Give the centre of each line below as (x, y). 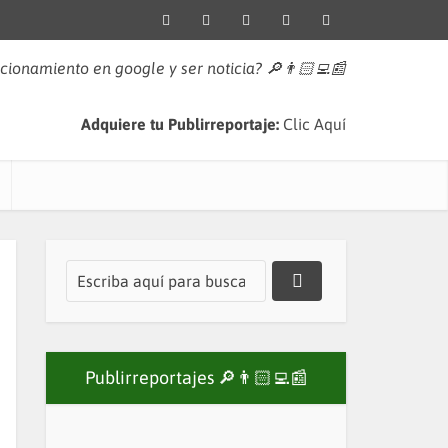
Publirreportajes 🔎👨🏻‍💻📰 (196, 377)
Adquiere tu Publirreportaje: (182, 124)
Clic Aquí (314, 124)
